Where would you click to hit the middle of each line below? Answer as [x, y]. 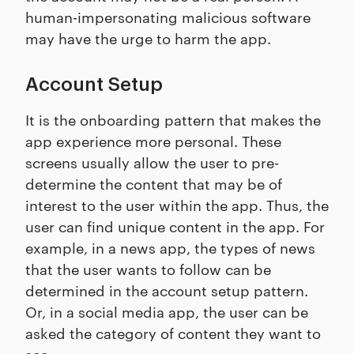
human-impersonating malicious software [168, 17]
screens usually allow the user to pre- [152, 162]
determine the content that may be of [154, 183]
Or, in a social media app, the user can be [167, 311]
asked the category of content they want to [173, 333]
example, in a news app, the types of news [170, 247]
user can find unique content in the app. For [175, 226]
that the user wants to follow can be [148, 269]
